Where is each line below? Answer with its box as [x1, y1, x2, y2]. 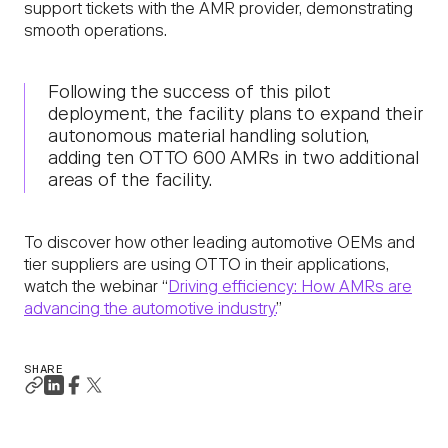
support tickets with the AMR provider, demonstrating [24, 2, 413, 19]
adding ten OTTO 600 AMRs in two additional [48, 151, 419, 170]
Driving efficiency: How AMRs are [168, 280, 412, 297]
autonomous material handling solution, [48, 129, 370, 148]
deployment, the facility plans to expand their [48, 107, 423, 126]
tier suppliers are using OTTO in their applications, [24, 258, 389, 275]
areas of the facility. [48, 173, 213, 192]
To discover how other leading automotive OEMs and [24, 236, 415, 253]
